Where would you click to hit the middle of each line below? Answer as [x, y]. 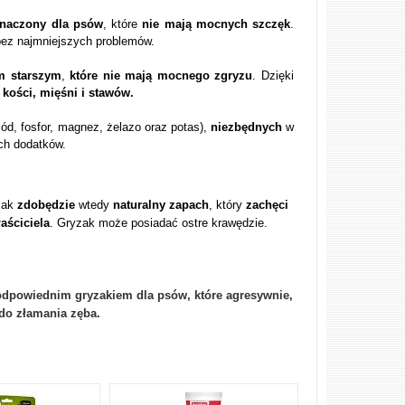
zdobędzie [48, 205]
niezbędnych [246, 127]
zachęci [268, 205]
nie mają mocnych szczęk [217, 24]
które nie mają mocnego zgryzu [161, 75]
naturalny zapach [160, 205]
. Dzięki [273, 75]
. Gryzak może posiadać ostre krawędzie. [159, 223]
